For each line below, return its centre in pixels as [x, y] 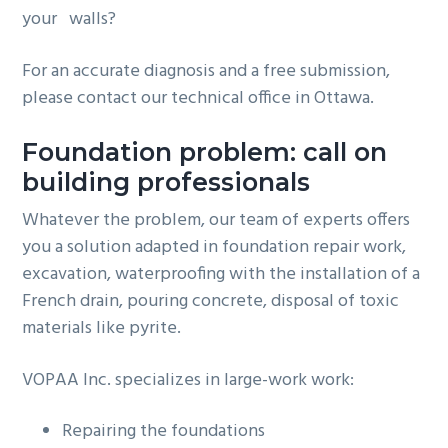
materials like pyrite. [102, 328]
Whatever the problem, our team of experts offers [216, 220]
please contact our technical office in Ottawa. [198, 99]
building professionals [166, 182]
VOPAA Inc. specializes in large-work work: [188, 380]
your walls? [69, 20]
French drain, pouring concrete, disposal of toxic [211, 301]
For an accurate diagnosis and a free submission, [206, 72]
